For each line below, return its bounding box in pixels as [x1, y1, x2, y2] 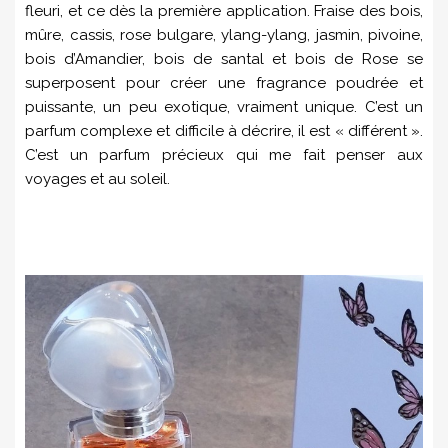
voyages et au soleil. [25, 169, 170, 188]
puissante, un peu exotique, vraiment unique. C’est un [25, 97, 423, 116]
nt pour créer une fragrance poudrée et [101, 73, 423, 92]
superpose [25, 73, 101, 92]
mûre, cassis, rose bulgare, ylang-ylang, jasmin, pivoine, [25, 25, 423, 44]
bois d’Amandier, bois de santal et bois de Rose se [25, 49, 423, 68]
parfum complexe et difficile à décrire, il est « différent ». [25, 121, 423, 140]
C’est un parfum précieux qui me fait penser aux [25, 145, 423, 164]
